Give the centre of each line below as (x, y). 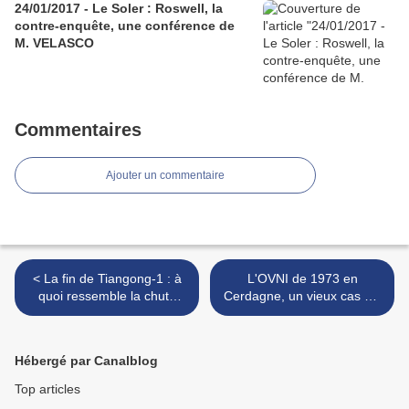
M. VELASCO (54, 43)
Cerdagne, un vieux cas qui (302, 296)
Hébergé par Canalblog (86, 361)
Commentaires (78, 130)
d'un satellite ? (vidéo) (107, 314)
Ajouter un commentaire (165, 176)
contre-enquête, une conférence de (125, 26)
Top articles (47, 389)
